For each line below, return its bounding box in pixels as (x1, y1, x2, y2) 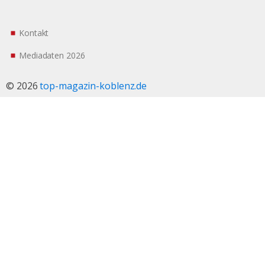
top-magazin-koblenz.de (40, 79, 147, 93)
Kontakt (19, 27, 49, 39)
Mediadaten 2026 (19, 50, 85, 62)
